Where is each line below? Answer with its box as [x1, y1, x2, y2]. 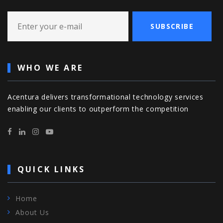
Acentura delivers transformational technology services [7, 92, 204, 102]
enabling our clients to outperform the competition [7, 104, 189, 113]
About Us [15, 207, 50, 217]
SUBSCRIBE [150, 21, 194, 31]
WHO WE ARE [17, 62, 83, 73]
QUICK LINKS [17, 163, 86, 175]
